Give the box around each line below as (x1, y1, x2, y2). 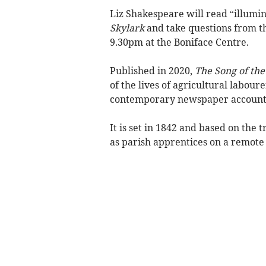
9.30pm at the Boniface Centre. (109, 36, 249, 49)
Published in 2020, (109, 65, 195, 77)
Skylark (109, 22, 144, 34)
